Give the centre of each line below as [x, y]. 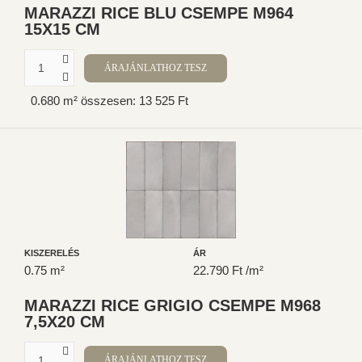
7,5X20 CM [65, 321]
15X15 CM [62, 29]
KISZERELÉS [52, 253]
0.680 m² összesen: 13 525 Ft [109, 100]
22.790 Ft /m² [228, 270]
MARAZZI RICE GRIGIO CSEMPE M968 [173, 305]
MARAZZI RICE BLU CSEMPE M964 [159, 13]
